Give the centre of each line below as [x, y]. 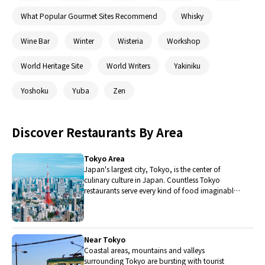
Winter [84, 41]
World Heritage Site [52, 66]
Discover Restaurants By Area [97, 132]
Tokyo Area [105, 158]
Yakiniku [187, 66]
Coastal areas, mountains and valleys [145, 250]
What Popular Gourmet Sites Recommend [89, 16]
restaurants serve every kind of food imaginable [161, 190]
